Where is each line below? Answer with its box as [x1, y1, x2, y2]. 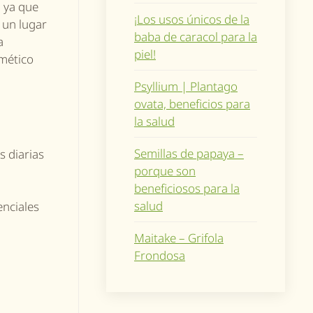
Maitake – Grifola [134, 229, 224, 246]
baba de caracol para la [134, 28, 257, 45]
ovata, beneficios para [134, 95, 250, 112]
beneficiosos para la [134, 180, 240, 196]
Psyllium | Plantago [134, 78, 238, 94]
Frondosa [134, 247, 185, 263]
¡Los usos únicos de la [134, 10, 249, 27]
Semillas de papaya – [134, 145, 244, 161]
